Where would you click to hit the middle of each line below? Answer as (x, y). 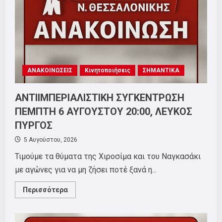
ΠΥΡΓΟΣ (34, 125)
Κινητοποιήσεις (108, 70)
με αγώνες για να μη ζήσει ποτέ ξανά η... (86, 170)
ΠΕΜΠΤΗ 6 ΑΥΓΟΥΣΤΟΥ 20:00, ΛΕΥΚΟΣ (104, 111)
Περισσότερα (45, 190)
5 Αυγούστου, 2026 (50, 140)
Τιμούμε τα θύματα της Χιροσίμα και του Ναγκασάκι (108, 156)
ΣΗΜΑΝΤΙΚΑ (161, 70)
